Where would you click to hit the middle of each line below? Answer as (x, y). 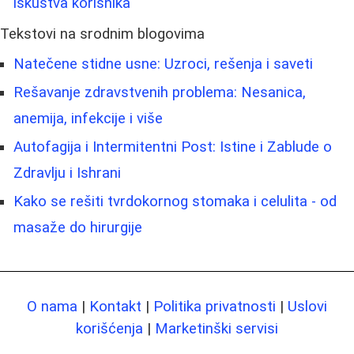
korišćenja (109, 328)
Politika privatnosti (215, 306)
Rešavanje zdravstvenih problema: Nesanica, (160, 92)
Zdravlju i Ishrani (67, 173)
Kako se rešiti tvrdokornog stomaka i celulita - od (175, 201)
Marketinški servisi (217, 328)
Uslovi (307, 306)
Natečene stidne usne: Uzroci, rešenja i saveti (163, 64)
